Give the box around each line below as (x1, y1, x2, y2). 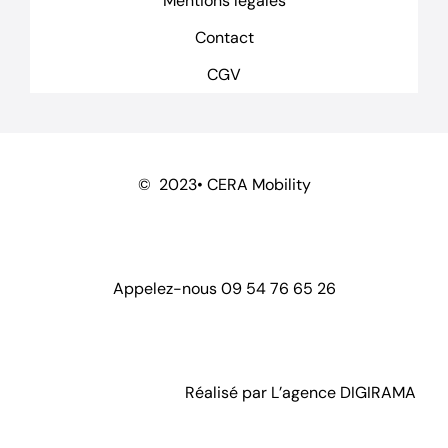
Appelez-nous (112, 278, 221, 300)
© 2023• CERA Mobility (137, 174, 311, 196)
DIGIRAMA (340, 382, 417, 404)
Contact (194, 26, 254, 48)
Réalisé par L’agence (185, 382, 341, 404)
